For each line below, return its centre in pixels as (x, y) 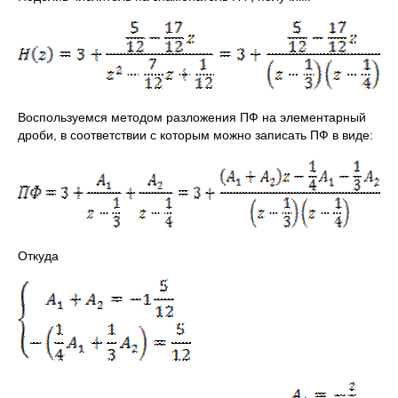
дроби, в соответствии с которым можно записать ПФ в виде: (195, 135)
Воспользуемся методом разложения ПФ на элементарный (192, 117)
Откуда (38, 256)
